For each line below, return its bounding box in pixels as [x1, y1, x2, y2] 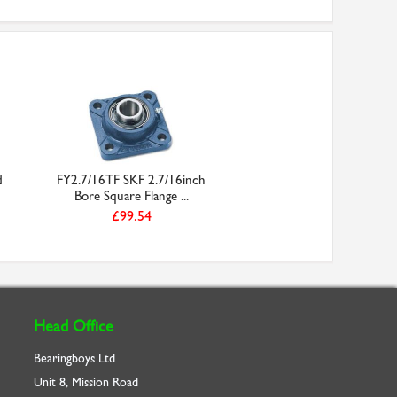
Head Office [34, 317, 113, 336]
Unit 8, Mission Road [34, 375, 138, 390]
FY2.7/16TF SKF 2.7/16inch [57, 172, 206, 188]
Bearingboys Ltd [34, 351, 115, 366]
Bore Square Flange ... [74, 188, 189, 204]
